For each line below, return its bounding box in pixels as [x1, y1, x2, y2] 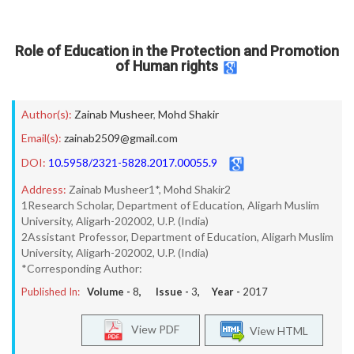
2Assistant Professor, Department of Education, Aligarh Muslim [21, 230, 333, 243]
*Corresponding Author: [21, 262, 142, 275]
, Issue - [139, 285, 191, 298]
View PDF [124, 322, 179, 336]
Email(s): [21, 131, 62, 145]
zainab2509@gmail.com [64, 131, 178, 145]
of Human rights [115, 58, 218, 75]
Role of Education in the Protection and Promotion [15, 43, 339, 59]
